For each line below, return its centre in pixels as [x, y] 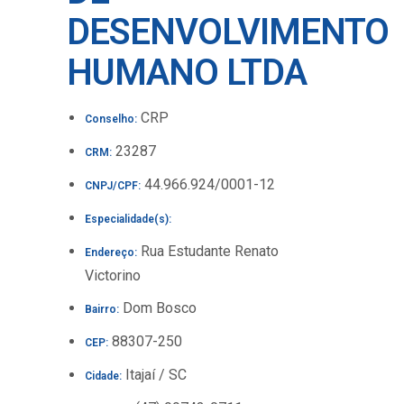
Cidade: [103, 376]
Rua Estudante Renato [208, 251]
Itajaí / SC [154, 375]
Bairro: [102, 309]
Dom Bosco [158, 308]
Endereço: [111, 252]
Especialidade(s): [128, 219]
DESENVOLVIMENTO [228, 32]
